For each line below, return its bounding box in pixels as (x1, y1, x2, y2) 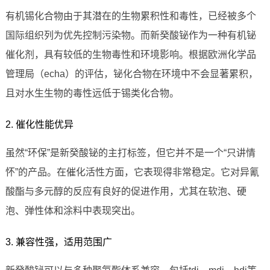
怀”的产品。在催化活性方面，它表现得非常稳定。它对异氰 (5, 167, 259, 178)
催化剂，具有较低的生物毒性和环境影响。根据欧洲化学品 (5, 49, 256, 60)
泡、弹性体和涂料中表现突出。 (5, 206, 140, 216)
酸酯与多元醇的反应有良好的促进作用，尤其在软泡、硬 (5, 186, 246, 197)
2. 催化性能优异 (5, 119, 74, 130)
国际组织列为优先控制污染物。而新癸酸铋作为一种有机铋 (5, 30, 256, 41)
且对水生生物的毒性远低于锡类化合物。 (5, 88, 179, 99)
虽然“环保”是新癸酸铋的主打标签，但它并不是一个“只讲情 (5, 148, 256, 159)
